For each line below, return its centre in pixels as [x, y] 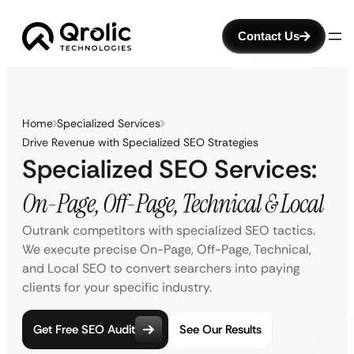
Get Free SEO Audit [84, 329]
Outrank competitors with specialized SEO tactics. [169, 230]
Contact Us [269, 36]
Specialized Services [109, 123]
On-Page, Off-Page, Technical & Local [173, 204]
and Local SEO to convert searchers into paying [161, 268]
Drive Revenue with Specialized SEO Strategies [140, 142]
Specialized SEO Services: [169, 169]
